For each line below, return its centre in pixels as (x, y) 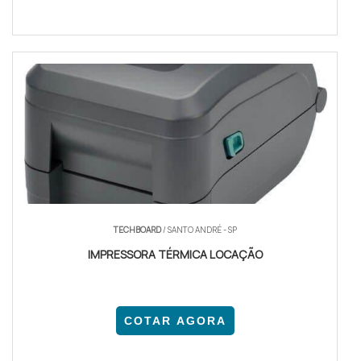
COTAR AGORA (175, 321)
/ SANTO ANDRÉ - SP (199, 230)
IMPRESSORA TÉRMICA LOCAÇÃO (175, 255)
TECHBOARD (137, 230)
